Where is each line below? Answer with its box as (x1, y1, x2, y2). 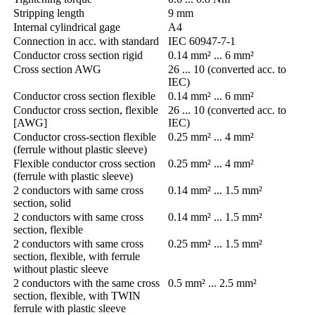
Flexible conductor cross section (13, 157, 155, 170)
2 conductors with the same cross (13, 277, 160, 290)
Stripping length (13, 7, 84, 20)
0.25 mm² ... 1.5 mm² (168, 238, 262, 250)
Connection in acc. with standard (13, 35, 159, 48)
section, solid (13, 197, 71, 210)
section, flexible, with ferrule (13, 250, 140, 263)
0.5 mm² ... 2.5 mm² (168, 277, 257, 290)
